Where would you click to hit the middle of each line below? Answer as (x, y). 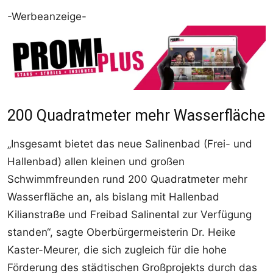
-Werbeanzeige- (47, 16)
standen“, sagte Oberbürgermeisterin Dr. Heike (122, 232)
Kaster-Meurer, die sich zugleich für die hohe (117, 250)
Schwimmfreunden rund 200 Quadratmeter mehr (127, 179)
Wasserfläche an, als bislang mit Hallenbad (113, 197)
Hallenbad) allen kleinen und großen (96, 161)
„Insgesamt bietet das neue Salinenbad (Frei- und (130, 144)
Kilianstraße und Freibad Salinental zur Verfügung (129, 214)
